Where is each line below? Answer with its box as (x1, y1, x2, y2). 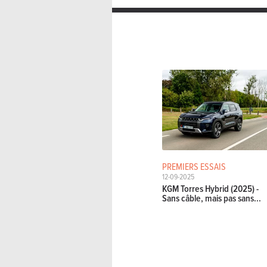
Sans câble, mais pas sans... (162, 191, 262, 206)
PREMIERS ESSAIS (162, 159, 226, 173)
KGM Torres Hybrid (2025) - (162, 182, 259, 196)
